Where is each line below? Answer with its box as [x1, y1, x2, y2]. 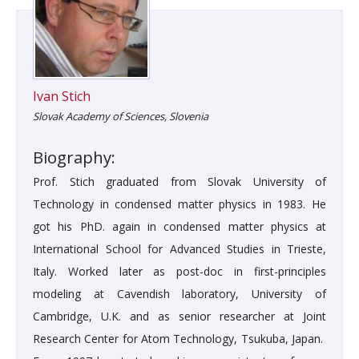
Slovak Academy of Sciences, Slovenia [33, 109, 208, 124]
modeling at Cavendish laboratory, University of [33, 286, 326, 302]
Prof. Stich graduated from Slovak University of [33, 174, 326, 190]
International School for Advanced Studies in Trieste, [33, 241, 326, 257]
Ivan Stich [33, 87, 91, 106]
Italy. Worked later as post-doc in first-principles [33, 264, 326, 280]
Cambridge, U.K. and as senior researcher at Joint [33, 309, 326, 325]
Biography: [33, 146, 115, 169]
